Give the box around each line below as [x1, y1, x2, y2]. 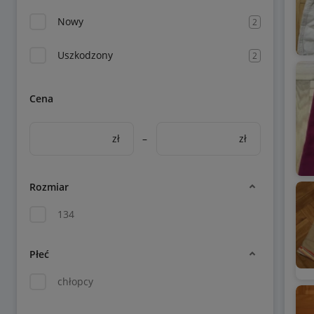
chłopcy [57, 275, 93, 288]
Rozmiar [29, 179, 69, 193]
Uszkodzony [57, 48, 113, 62]
